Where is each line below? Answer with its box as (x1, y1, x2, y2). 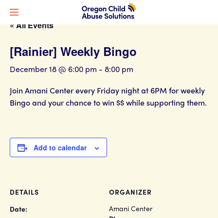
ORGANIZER (109, 187, 152, 197)
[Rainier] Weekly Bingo (10, 43, 137, 59)
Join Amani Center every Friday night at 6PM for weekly (10, 85, 205, 96)
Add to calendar (34, 143, 87, 152)
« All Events (10, 19, 54, 31)
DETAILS (10, 187, 39, 197)
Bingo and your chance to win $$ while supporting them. (10, 97, 207, 108)
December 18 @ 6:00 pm (10, 63, 97, 74)
